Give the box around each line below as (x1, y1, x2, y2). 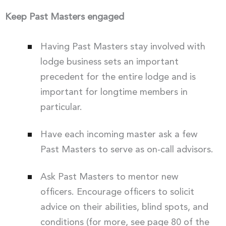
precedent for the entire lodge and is (40, 73, 196, 82)
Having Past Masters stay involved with (40, 42, 205, 52)
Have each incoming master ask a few (40, 130, 198, 140)
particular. (40, 103, 82, 112)
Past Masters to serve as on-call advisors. (40, 145, 213, 155)
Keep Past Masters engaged (5, 13, 124, 22)
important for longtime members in (40, 88, 188, 97)
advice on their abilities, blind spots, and (40, 203, 208, 212)
